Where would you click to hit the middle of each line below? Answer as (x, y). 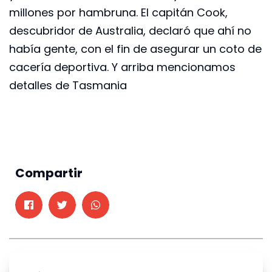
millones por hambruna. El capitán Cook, (118, 13)
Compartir (49, 173)
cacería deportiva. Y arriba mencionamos (122, 67)
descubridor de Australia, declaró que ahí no (130, 31)
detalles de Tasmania (68, 86)
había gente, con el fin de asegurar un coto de (135, 49)
